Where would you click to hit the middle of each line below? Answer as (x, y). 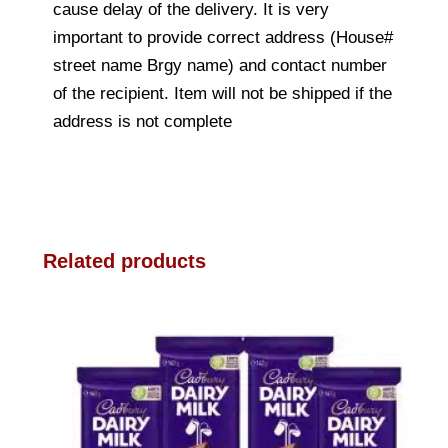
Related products (124, 260)
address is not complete (142, 121)
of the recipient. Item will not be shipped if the (222, 93)
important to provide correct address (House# (223, 37)
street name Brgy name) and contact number (220, 65)
